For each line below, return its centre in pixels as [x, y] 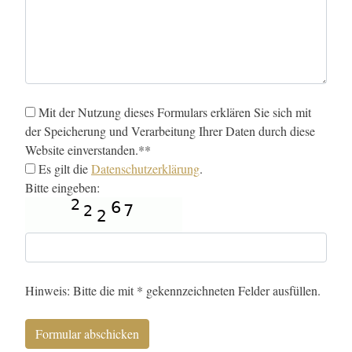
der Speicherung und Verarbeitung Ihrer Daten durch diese [170, 131]
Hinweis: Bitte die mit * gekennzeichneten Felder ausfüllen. [173, 291]
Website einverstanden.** [88, 150]
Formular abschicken [87, 334]
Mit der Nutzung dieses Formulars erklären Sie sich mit [173, 112]
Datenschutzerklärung [145, 169]
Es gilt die [63, 169]
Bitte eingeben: [62, 188]
